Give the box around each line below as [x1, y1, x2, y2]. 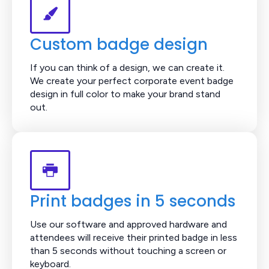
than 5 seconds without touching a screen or [30, 244, 226, 256]
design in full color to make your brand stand [30, 88, 220, 100]
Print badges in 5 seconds [30, 190, 235, 212]
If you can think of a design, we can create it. [30, 61, 225, 73]
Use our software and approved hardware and [30, 218, 227, 230]
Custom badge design [30, 33, 208, 55]
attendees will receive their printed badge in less [30, 231, 237, 243]
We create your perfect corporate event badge [30, 74, 234, 86]
